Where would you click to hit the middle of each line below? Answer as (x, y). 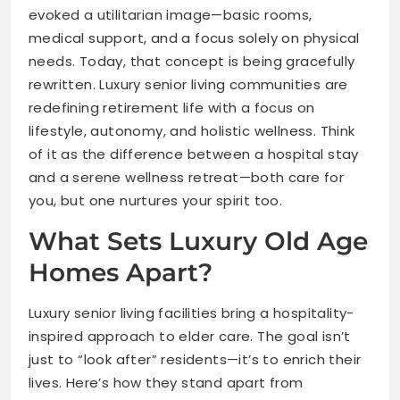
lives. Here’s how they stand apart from (166, 382)
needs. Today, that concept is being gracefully (192, 61)
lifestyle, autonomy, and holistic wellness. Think (192, 130)
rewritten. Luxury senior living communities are (188, 84)
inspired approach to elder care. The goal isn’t (190, 336)
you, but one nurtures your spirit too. (156, 200)
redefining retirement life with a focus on (172, 107)
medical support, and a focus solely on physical (194, 37)
